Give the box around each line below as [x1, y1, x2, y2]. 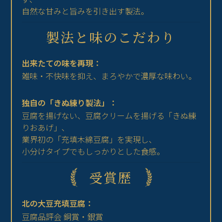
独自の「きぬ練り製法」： [22, 97, 117, 109]
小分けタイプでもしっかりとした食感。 [22, 145, 165, 158]
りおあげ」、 [22, 121, 70, 134]
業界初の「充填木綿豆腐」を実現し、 [22, 133, 157, 146]
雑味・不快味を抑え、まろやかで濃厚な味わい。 [22, 70, 197, 82]
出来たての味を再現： [22, 57, 102, 69]
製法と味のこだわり [46, 27, 176, 47]
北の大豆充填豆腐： [22, 197, 94, 210]
